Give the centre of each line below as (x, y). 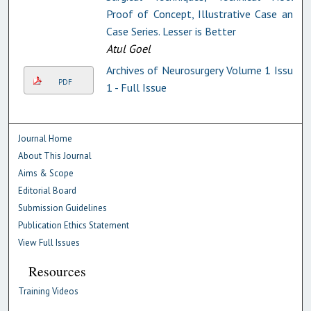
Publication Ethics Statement (74, 225)
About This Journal (55, 155)
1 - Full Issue (136, 87)
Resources (58, 270)
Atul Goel (128, 48)
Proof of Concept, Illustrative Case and (202, 14)
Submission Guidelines (63, 208)
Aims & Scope (46, 173)
